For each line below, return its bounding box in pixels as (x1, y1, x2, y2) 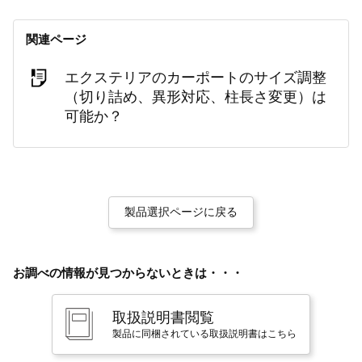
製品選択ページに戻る (124, 204, 238, 218)
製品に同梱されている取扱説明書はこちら (112, 327, 297, 339)
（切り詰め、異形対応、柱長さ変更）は (65, 88, 326, 105)
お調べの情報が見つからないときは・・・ (13, 265, 243, 280)
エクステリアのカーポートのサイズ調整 (65, 69, 326, 86)
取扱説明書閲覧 (112, 309, 214, 326)
